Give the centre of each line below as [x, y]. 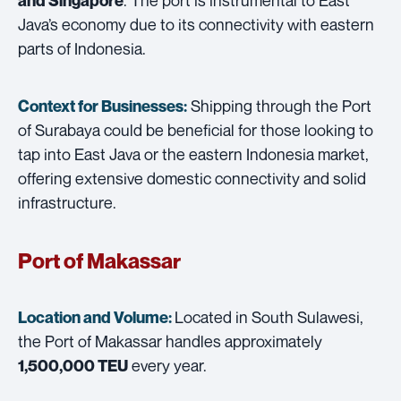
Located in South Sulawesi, [269, 316]
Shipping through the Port [279, 105]
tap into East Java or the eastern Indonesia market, [193, 154]
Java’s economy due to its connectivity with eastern [196, 24]
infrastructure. [67, 202]
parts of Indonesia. [82, 48]
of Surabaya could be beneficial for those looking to [196, 129]
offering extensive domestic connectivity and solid [192, 178]
